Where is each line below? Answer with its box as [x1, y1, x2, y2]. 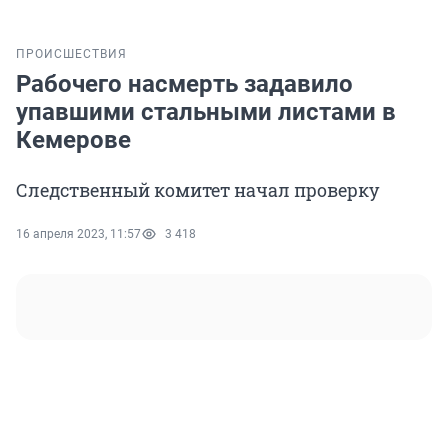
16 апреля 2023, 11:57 [16, 227, 141, 242]
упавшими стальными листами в [16, 98, 396, 127]
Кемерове [16, 126, 131, 155]
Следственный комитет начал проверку [16, 178, 379, 203]
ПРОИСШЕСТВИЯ [16, 47, 127, 62]
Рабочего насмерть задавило [16, 70, 353, 99]
